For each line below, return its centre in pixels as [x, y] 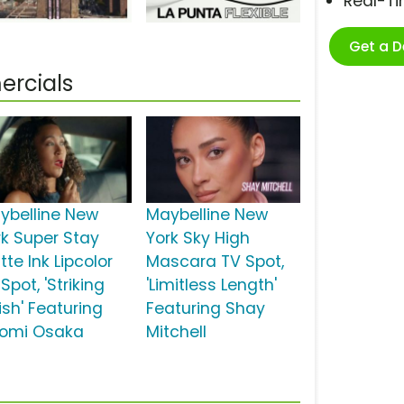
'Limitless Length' [211, 285]
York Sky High [197, 239]
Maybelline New [207, 215]
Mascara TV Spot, [215, 262]
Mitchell [176, 332]
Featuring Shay [205, 309]
